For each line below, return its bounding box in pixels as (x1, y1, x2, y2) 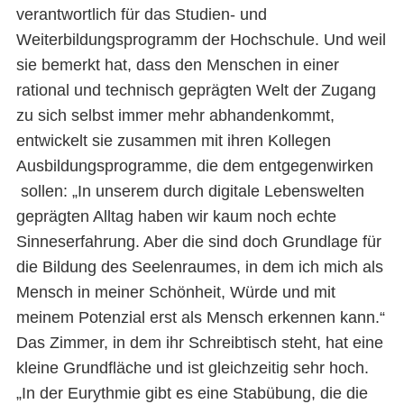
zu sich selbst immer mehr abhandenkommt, (15, 106, 335, 124)
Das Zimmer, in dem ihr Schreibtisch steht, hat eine (15, 333, 383, 352)
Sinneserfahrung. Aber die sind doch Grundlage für (15, 232, 381, 251)
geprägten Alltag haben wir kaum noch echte (15, 207, 336, 225)
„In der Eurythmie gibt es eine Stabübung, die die (15, 383, 368, 402)
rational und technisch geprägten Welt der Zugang (15, 80, 376, 99)
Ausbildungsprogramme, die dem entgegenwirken (15, 156, 373, 175)
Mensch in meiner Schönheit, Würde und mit (15, 282, 335, 301)
